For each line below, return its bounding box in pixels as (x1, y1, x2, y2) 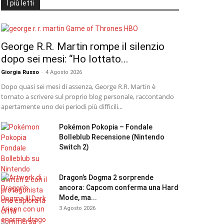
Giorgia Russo (1, 69, 39, 75)
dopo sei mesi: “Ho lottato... (1, 53, 128, 65)
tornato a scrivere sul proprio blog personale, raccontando (1, 92, 174, 101)
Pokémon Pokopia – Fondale (59, 123, 152, 131)
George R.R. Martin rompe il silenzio (1, 40, 164, 52)
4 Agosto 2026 (45, 69, 82, 75)
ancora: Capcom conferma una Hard (59, 183, 178, 191)
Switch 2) (59, 143, 89, 151)
